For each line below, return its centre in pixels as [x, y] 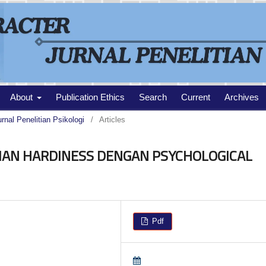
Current [196, 97]
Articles [112, 120]
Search [153, 97]
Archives [242, 97]
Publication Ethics [91, 97]
